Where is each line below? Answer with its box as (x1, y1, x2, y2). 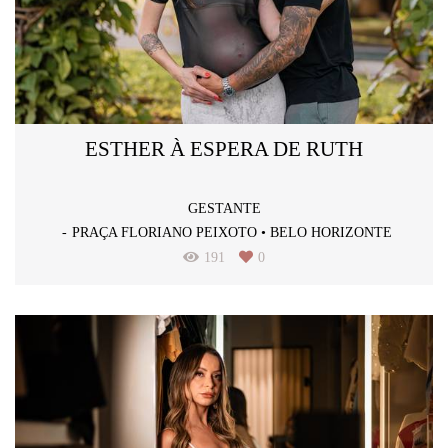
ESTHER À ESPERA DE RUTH (85, 137, 363, 162)
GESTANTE (187, 201, 261, 217)
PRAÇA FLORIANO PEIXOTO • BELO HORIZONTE (71, 225, 392, 241)
